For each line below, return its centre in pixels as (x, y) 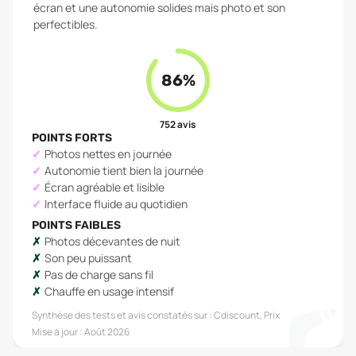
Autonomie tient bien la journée (124, 170)
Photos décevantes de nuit (112, 241)
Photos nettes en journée (108, 154)
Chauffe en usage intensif (109, 291)
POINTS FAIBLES (76, 225)
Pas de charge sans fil (99, 275)
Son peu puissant (88, 258)
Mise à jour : (58, 332)
